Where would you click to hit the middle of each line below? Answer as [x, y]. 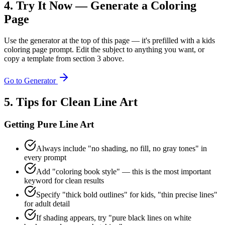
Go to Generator [31, 80]
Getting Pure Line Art [49, 124]
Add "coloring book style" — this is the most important [124, 172]
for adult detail [47, 204]
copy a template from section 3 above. [64, 58]
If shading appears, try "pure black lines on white [114, 218]
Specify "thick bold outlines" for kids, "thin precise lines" [127, 195]
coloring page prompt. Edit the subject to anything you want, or [104, 49]
